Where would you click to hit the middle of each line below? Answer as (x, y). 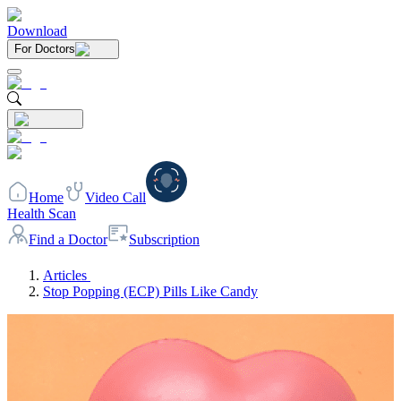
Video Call (115, 197)
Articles (65, 275)
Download (37, 31)
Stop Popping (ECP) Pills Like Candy (150, 291)
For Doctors (45, 49)
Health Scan (42, 213)
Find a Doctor (68, 239)
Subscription (164, 239)
